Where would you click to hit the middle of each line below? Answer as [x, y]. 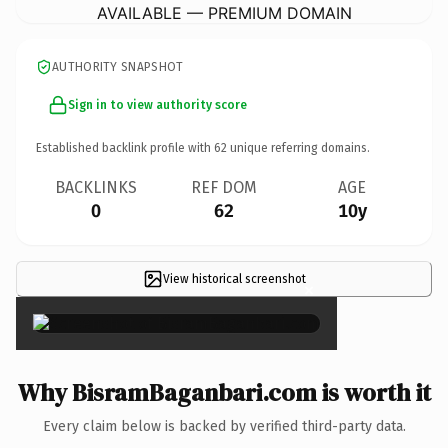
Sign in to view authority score [157, 104]
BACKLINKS [96, 187]
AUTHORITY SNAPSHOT [118, 66]
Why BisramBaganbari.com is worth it [224, 392]
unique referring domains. [298, 147]
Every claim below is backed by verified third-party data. [224, 426]
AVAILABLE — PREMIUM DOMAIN [224, 12]
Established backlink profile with [125, 147]
